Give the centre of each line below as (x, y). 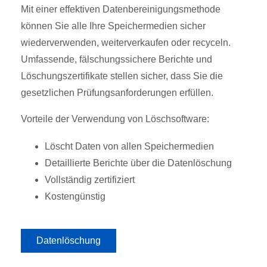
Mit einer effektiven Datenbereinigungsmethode (121, 9)
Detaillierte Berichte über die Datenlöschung (138, 163)
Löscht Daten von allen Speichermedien (129, 146)
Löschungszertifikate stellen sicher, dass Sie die (122, 76)
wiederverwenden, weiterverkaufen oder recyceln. (126, 42)
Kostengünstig (75, 196)
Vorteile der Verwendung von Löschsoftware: (115, 119)
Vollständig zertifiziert (90, 179)
